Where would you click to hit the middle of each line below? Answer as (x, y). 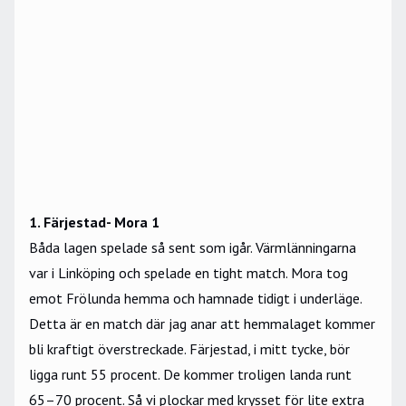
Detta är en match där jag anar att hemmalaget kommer (202, 324)
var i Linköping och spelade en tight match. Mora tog (188, 273)
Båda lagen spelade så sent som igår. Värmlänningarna (193, 247)
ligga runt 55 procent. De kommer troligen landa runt (190, 374)
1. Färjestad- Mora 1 (94, 222)
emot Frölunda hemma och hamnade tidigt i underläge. (195, 298)
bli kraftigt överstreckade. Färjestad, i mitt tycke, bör (189, 349)
